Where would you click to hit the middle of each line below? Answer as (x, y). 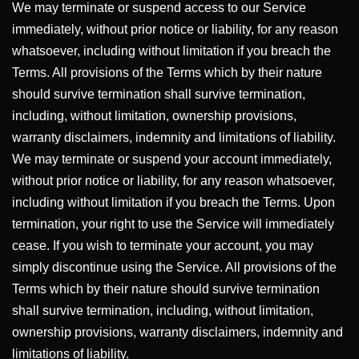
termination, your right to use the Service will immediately (173, 224)
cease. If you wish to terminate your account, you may (163, 246)
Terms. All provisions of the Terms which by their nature (167, 73)
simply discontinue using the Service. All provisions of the (174, 267)
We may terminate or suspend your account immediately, (172, 159)
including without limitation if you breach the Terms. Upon (173, 202)
